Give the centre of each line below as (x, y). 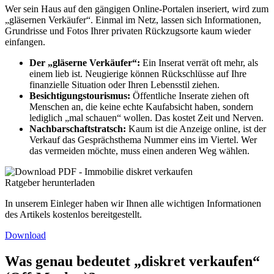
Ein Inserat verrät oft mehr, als (200, 63)
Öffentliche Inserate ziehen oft (191, 96)
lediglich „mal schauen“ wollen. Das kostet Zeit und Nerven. (146, 118)
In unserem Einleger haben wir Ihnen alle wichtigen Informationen (133, 204)
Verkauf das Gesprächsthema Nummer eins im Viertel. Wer (143, 140)
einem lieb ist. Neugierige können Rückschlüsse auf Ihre (138, 74)
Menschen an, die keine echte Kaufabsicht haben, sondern (141, 107)
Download (25, 235)
